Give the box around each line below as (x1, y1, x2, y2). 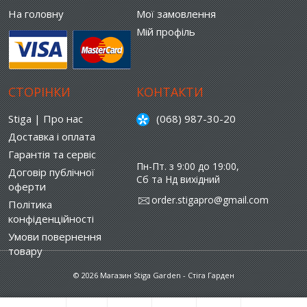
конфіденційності (8, 212, 94, 225)
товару (8, 244, 42, 258)
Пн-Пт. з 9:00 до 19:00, (136, 160, 239, 173)
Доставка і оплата (8, 130, 95, 143)
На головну (8, 7, 64, 21)
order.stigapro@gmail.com (151, 193, 269, 206)
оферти (8, 180, 46, 193)
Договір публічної (8, 165, 95, 179)
